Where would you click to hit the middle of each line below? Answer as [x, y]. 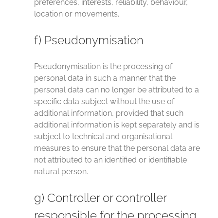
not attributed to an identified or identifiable [110, 160]
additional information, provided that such [109, 113]
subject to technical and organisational [103, 136]
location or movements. [77, 14]
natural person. [61, 172]
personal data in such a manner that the [105, 78]
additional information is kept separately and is [117, 125]
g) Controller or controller [100, 198]
